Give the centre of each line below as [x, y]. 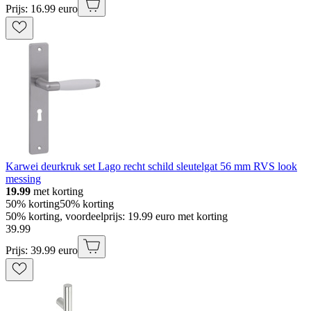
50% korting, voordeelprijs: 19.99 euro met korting [117, 217]
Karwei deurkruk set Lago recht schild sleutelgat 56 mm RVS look [151, 167]
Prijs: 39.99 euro [42, 251]
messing [23, 179]
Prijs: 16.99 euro [42, 9]
